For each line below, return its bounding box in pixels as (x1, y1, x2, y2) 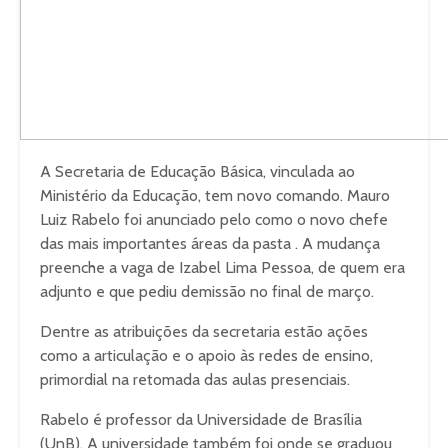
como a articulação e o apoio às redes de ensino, (40, 346, 373, 365)
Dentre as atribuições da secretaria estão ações (40, 322, 368, 341)
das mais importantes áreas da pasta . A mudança (40, 234, 380, 253)
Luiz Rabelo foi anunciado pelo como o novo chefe (40, 210, 388, 229)
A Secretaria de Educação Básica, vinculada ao (40, 162, 355, 181)
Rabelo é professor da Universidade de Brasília (40, 410, 362, 429)
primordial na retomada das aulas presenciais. (40, 370, 350, 389)
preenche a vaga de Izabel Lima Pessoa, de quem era (40, 258, 405, 277)
